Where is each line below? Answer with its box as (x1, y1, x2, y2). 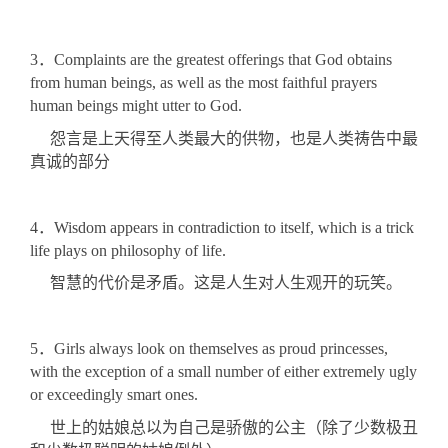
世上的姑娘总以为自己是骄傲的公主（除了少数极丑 (30, 418, 418, 436)
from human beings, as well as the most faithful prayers (30, 74, 377, 92)
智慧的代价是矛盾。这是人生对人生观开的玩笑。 (30, 274, 402, 292)
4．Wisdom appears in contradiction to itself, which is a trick (30, 218, 414, 236)
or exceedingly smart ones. (30, 386, 198, 404)
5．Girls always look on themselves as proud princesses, (30, 340, 388, 358)
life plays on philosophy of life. (30, 241, 226, 259)
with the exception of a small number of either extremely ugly (30, 363, 417, 381)
